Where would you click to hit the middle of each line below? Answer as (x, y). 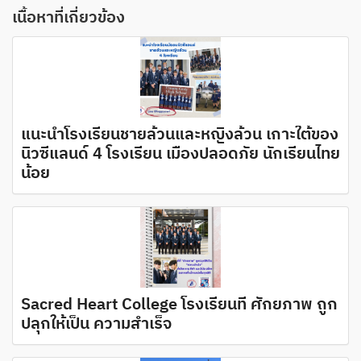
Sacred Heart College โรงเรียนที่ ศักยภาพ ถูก (179, 305)
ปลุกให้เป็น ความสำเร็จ (96, 325)
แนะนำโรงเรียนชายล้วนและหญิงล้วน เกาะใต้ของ (180, 135)
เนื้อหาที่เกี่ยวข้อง (68, 19)
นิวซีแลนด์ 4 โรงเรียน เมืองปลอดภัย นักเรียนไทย (180, 155)
